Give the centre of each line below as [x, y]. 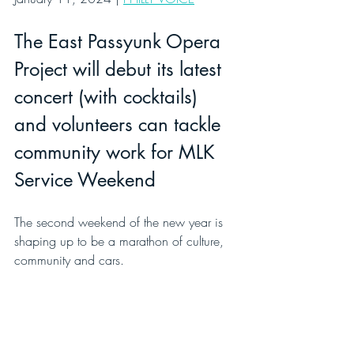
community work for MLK [117, 152]
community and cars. [69, 260]
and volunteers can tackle [120, 124]
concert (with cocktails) [109, 97]
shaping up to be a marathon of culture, [121, 241]
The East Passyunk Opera [120, 41]
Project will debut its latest [121, 69]
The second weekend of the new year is [121, 222]
